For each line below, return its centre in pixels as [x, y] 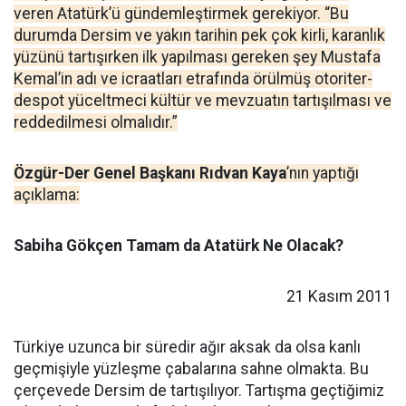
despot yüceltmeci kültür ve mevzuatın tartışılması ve [203, 101]
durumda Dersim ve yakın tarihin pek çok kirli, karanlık [199, 35]
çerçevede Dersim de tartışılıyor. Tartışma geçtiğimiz [199, 391]
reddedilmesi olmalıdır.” [96, 122]
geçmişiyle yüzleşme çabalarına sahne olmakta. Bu [191, 369]
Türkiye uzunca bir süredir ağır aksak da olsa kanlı [187, 347]
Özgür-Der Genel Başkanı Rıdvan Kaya [150, 173]
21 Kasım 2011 [339, 296]
